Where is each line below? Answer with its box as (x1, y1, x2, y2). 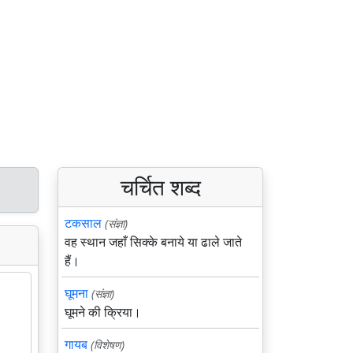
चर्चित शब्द (120, 172, 201, 202)
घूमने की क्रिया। (65, 303, 141, 321)
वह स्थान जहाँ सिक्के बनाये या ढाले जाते (65, 233, 242, 251)
